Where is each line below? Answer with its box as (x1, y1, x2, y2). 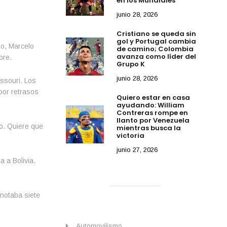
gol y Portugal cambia (117, 36, 197, 46)
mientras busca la (117, 123, 181, 133)
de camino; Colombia (117, 44, 194, 54)
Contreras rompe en (117, 107, 188, 118)
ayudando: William (117, 100, 185, 110)
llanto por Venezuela (117, 115, 190, 125)
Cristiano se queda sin (117, 28, 197, 39)
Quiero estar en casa (117, 92, 191, 102)
